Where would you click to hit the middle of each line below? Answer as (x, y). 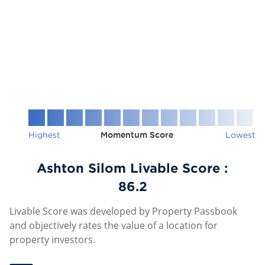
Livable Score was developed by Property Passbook (123, 211)
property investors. (52, 240)
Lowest (240, 135)
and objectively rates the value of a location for (114, 225)
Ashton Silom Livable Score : (132, 168)
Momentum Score (137, 135)
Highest (44, 135)
